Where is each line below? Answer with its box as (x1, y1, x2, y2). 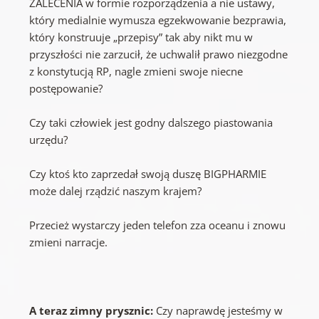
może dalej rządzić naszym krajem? (29, 184, 202, 199)
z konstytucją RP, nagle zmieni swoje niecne (29, 64, 244, 79)
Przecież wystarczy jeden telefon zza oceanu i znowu (29, 218, 286, 233)
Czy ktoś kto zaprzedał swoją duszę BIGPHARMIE (29, 167, 267, 182)
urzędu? (29, 132, 68, 147)
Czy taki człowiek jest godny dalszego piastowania (29, 115, 273, 130)
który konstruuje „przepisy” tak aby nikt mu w (29, 30, 253, 45)
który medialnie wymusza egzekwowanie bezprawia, (29, 13, 287, 28)
